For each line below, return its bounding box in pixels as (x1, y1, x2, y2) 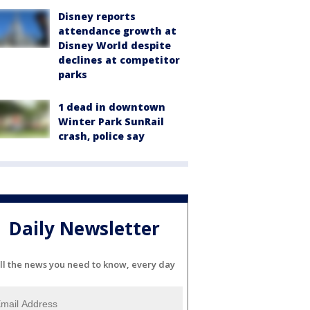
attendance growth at (58, 24, 176, 37)
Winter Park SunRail (58, 114, 164, 128)
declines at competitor (58, 53, 180, 66)
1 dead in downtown (58, 100, 165, 113)
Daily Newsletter (9, 216, 160, 241)
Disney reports (58, 9, 136, 23)
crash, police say (58, 129, 145, 143)
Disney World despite (58, 38, 171, 52)
